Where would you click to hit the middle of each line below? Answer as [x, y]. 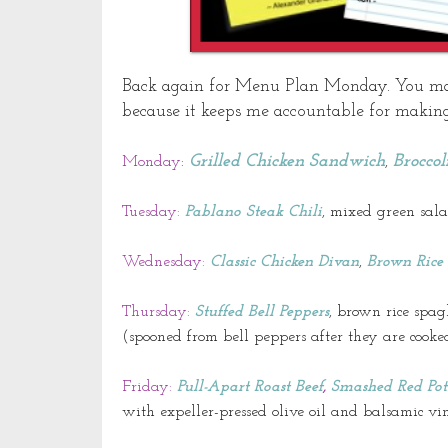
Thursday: [156, 312]
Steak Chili [281, 212]
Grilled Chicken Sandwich [287, 162]
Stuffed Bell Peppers [262, 312]
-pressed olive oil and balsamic [321, 412]
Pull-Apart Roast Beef [250, 387]
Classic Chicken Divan [284, 262]
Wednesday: [163, 262]
